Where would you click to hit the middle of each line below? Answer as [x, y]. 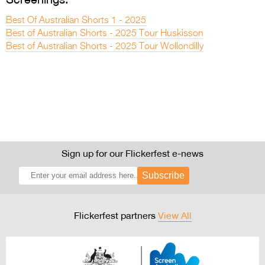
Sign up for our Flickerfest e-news [132, 153]
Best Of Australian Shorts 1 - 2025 [76, 20]
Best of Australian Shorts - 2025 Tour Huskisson [105, 33]
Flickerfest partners [116, 215]
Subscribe [163, 175]
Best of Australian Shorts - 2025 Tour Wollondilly [105, 46]
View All [174, 215]
